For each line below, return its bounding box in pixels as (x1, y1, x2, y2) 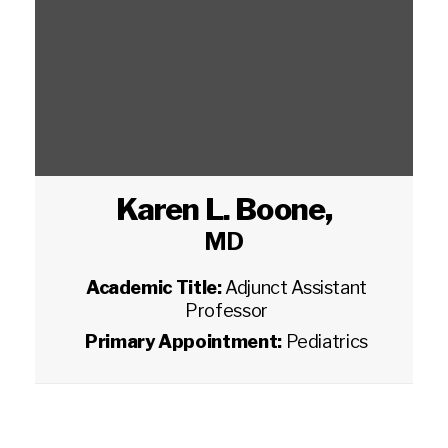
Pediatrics (285, 331, 368, 352)
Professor (185, 300, 268, 321)
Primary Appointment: (85, 331, 286, 352)
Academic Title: (85, 277, 226, 298)
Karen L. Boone (115, 191, 326, 227)
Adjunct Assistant (225, 277, 368, 298)
